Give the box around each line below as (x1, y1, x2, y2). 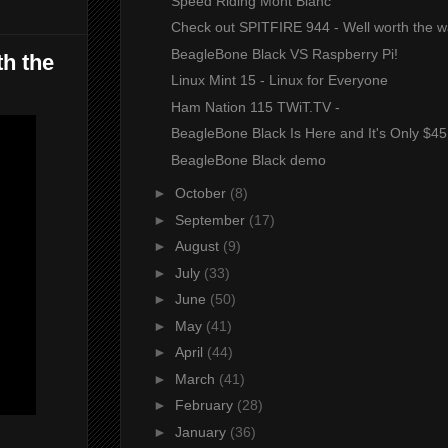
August (174, 238, 223, 255)
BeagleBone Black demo (170, 151, 326, 168)
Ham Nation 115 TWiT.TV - (170, 98, 340, 115)
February (174, 397, 237, 414)
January (174, 423, 230, 440)
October (174, 185, 230, 202)
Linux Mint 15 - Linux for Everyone (170, 72, 388, 89)
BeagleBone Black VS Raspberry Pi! (170, 45, 398, 62)
